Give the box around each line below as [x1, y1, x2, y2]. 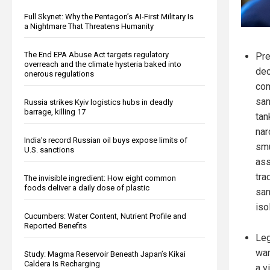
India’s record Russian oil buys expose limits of [24, 135, 187, 145]
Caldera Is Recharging [24, 259, 100, 268]
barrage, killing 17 [24, 107, 86, 116]
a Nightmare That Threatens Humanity [24, 21, 154, 31]
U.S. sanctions [24, 145, 74, 154]
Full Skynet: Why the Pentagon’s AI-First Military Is [24, 11, 193, 21]
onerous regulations [24, 69, 94, 78]
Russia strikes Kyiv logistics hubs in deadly [24, 97, 173, 107]
